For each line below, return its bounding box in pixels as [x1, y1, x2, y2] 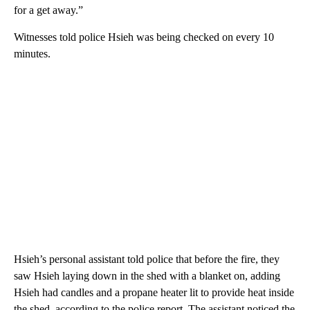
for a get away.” [14, 3, 83, 16]
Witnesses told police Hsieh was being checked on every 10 [14, 30, 274, 43]
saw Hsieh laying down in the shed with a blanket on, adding [14, 269, 280, 282]
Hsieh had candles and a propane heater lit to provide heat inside [14, 286, 294, 298]
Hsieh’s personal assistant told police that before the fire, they [14, 253, 280, 265]
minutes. [14, 47, 51, 60]
